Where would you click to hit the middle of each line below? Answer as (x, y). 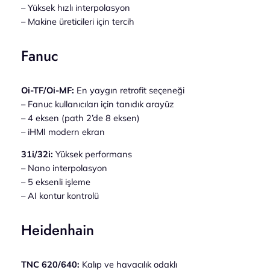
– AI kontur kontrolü (60, 196)
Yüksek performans (92, 154)
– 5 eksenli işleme (55, 182)
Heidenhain (57, 230)
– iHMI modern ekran (63, 131)
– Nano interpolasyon (64, 168)
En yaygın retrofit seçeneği (129, 90)
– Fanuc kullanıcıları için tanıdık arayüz (97, 104)
